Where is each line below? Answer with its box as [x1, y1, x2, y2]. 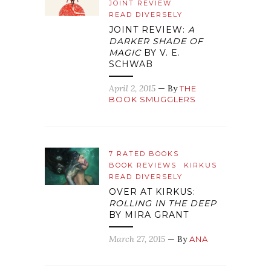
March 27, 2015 [109, 233, 165, 245]
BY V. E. [141, 47, 180, 59]
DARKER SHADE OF [109, 36, 203, 47]
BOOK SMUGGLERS [109, 94, 196, 105]
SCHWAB [109, 59, 153, 70]
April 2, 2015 [109, 83, 155, 94]
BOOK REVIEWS [109, 161, 177, 170]
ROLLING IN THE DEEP [109, 198, 217, 209]
